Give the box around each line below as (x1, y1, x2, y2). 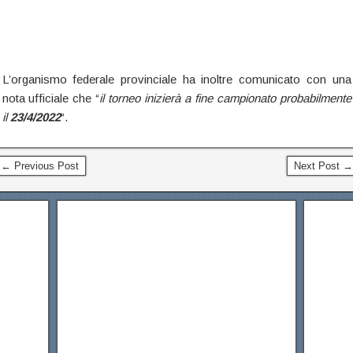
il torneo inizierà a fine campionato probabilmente (99, 91, 351, 105)
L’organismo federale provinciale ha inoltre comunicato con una (2, 72, 351, 86)
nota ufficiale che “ (2, 91, 100, 105)
